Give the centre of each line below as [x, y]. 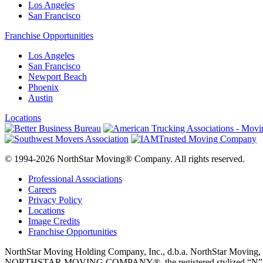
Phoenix [43, 87]
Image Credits [54, 221]
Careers [42, 189]
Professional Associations [75, 178]
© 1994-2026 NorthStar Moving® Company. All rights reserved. [125, 159]
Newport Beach [58, 76]
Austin [41, 97]
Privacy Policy [55, 200]
